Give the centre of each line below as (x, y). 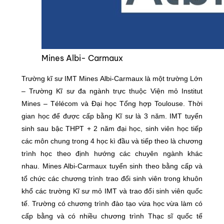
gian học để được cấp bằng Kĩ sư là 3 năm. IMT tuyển (112, 116)
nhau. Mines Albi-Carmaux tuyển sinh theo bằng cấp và (112, 166)
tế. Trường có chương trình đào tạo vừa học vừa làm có (112, 203)
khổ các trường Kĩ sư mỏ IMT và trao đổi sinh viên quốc (112, 191)
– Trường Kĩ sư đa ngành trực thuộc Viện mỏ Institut (112, 91)
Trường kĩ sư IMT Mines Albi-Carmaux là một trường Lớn (112, 78)
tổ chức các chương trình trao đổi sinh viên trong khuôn (112, 178)
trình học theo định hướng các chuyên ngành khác (112, 153)
